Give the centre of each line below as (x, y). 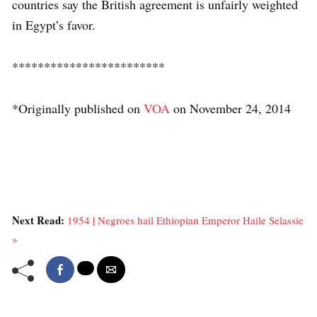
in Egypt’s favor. (54, 24)
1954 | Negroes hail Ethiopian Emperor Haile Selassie (185, 220)
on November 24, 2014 (230, 108)
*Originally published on (78, 108)
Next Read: (40, 220)
